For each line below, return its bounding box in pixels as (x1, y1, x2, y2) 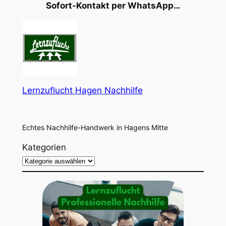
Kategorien (22, 142, 66, 152)
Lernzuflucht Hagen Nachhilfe (22, 85, 143, 96)
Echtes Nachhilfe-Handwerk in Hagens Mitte (22, 123, 168, 132)
